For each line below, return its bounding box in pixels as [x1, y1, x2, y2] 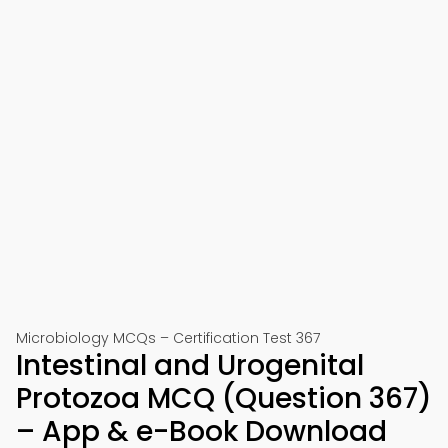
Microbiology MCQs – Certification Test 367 [16, 328, 320, 348]
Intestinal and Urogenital [16, 346, 364, 385]
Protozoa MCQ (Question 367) [16, 379, 432, 418]
